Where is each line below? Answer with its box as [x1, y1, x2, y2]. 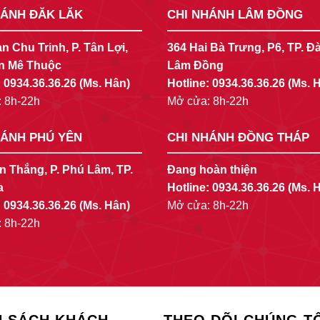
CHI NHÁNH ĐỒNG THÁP [167, 130, 309, 144]
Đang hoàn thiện [167, 164, 257, 176]
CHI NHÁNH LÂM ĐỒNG [167, 8, 303, 22]
